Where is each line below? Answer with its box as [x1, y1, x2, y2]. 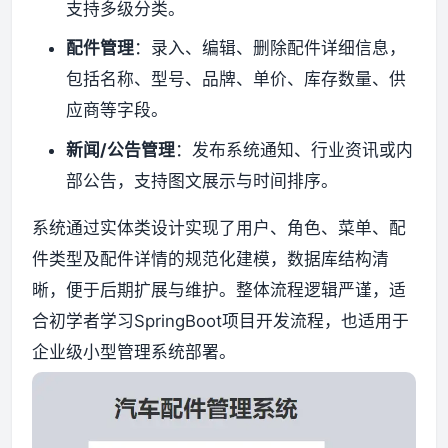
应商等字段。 [65, 100, 168, 121]
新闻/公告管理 [65, 139, 175, 160]
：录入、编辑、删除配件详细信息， [133, 38, 406, 59]
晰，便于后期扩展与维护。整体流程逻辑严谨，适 [32, 280, 406, 301]
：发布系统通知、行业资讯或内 [174, 139, 413, 160]
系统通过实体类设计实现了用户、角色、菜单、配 [32, 218, 406, 239]
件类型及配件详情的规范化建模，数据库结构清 [32, 249, 389, 270]
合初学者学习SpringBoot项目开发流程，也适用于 [32, 311, 409, 332]
